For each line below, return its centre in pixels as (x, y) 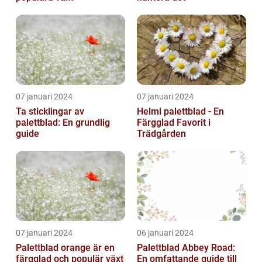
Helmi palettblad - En (180, 112)
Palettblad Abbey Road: (186, 248)
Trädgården (161, 134)
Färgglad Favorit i (174, 123)
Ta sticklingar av (50, 112)
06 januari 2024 (165, 233)
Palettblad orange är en (65, 248)
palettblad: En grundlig (63, 123)
